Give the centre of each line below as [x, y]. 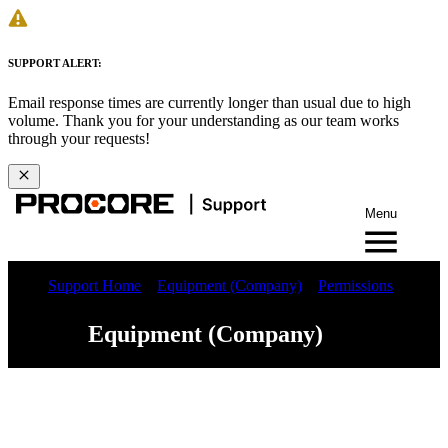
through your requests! [79, 138]
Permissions [355, 285]
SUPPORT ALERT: [55, 62]
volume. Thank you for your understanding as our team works [203, 120]
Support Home [94, 285]
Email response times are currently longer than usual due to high [209, 102]
